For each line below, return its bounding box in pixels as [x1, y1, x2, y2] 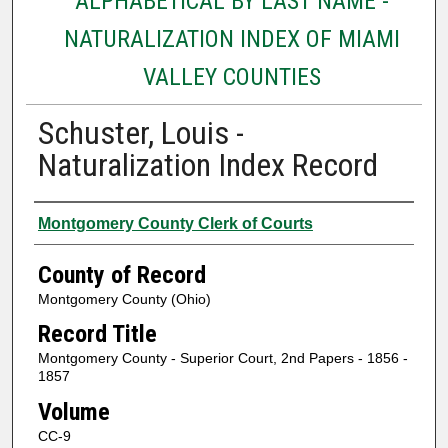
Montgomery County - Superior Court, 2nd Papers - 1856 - [37, 350, 408, 367]
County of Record [37, 260, 206, 289]
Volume [37, 397, 110, 426]
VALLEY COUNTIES [142, 62, 321, 91]
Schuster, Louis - [37, 113, 244, 152]
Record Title [37, 320, 157, 349]
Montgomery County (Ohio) [37, 290, 211, 307]
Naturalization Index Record [37, 145, 378, 184]
